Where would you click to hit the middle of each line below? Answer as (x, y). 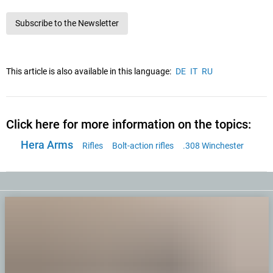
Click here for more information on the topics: (129, 125)
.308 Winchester (213, 146)
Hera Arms (47, 145)
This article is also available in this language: (89, 72)
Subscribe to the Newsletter (67, 23)
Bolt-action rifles (143, 146)
